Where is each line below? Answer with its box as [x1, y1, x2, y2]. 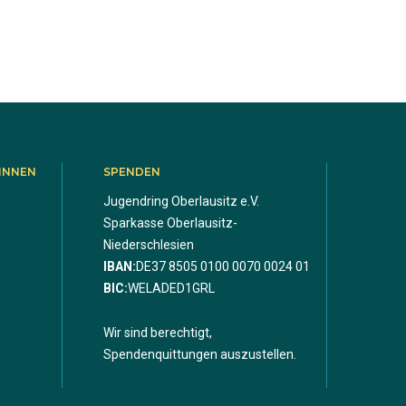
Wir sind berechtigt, [102, 324, 212, 340]
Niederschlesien [102, 237, 194, 252]
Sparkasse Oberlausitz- [102, 215, 237, 230]
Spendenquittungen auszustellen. [102, 346, 296, 362]
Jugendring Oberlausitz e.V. [102, 193, 259, 208]
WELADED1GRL [127, 280, 215, 295]
